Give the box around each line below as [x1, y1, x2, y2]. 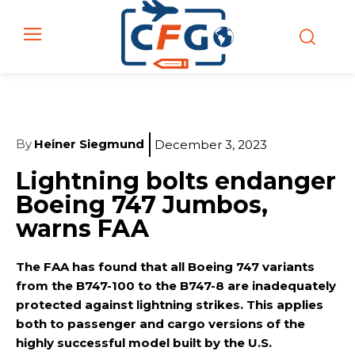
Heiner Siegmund [34, 136, 144, 152]
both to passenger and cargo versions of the [16, 315, 305, 331]
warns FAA [16, 213, 149, 243]
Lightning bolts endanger [16, 166, 336, 196]
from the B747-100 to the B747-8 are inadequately [16, 277, 336, 293]
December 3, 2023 [155, 136, 267, 152]
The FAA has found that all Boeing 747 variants [16, 258, 315, 274]
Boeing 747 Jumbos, [16, 189, 268, 219]
